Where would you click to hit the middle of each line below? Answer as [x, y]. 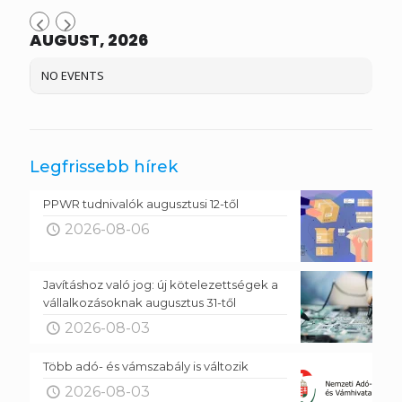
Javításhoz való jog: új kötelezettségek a [161, 284]
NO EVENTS [73, 75]
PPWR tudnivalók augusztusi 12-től [141, 203]
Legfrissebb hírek [104, 166]
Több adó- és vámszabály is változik [146, 366]
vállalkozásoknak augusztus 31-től [140, 302]
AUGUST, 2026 [89, 39]
